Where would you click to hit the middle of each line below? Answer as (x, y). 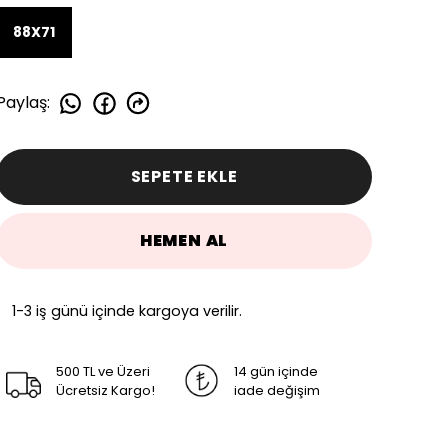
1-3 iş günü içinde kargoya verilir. (127, 310)
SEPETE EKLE (184, 176)
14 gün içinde (276, 371)
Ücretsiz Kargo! (105, 390)
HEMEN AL (184, 240)
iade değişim (277, 390)
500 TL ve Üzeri (103, 371)
